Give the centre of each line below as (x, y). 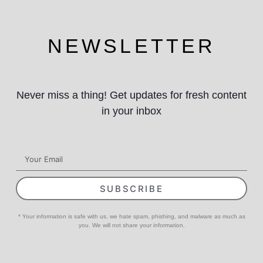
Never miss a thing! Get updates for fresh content (131, 95)
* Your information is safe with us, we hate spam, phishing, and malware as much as (131, 217)
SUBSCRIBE (131, 188)
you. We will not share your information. (131, 225)
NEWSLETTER (131, 46)
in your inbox (131, 111)
